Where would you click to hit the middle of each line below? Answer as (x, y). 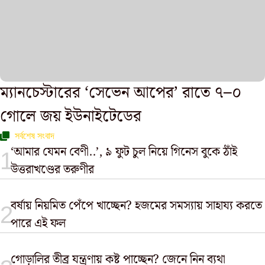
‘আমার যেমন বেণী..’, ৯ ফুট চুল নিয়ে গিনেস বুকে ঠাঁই (124, 152)
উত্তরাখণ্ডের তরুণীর (52, 170)
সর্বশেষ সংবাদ (35, 136)
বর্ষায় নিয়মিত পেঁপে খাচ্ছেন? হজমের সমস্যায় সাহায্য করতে (137, 206)
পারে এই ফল (38, 224)
